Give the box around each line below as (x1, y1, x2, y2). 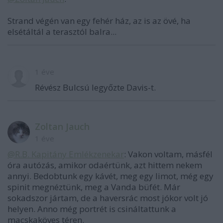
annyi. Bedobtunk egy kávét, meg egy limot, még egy (7, 170, 214, 182)
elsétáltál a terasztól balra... (7, 26, 116, 37)
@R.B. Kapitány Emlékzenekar (7, 148, 124, 160)
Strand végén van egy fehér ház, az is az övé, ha (7, 15, 191, 26)
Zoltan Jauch (35, 120, 90, 132)
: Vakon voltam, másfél (124, 148, 213, 160)
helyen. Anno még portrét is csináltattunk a (7, 203, 176, 215)
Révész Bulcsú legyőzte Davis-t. (35, 82, 156, 93)
